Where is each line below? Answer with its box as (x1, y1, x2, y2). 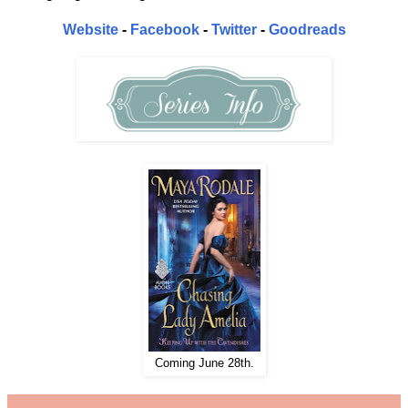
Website (62, 22, 118, 38)
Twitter (210, 22, 257, 38)
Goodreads (268, 22, 346, 38)
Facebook (129, 22, 199, 38)
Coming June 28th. (154, 357, 254, 371)
